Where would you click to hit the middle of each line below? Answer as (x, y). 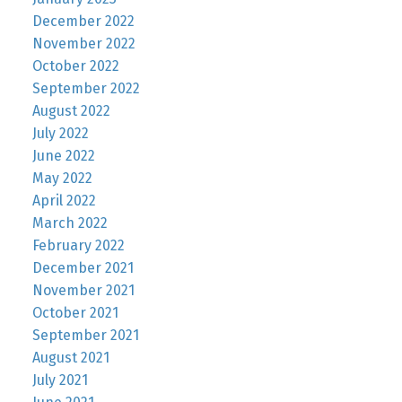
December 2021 (83, 268)
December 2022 (83, 22)
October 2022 (75, 66)
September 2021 (85, 336)
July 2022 (60, 134)
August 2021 (70, 358)
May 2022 (62, 179)
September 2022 (86, 89)
